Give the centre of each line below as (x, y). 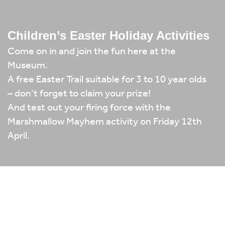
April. (19, 135)
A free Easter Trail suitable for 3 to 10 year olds (107, 79)
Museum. (28, 65)
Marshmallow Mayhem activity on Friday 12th (105, 121)
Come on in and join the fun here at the (92, 51)
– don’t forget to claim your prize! (79, 93)
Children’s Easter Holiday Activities (108, 36)
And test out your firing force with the (89, 107)
